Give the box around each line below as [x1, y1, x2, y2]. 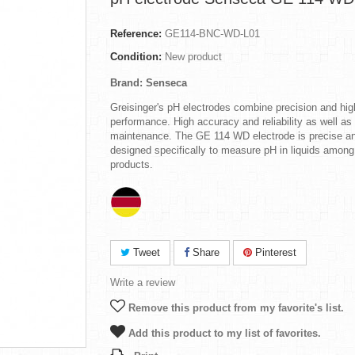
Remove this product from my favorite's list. [125, 302, 344, 314]
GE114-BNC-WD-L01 [165, 28, 260, 40]
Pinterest [252, 246, 296, 258]
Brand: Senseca [110, 77, 187, 89]
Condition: [110, 51, 162, 63]
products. [110, 158, 153, 170]
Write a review [110, 277, 175, 288]
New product [165, 51, 222, 63]
